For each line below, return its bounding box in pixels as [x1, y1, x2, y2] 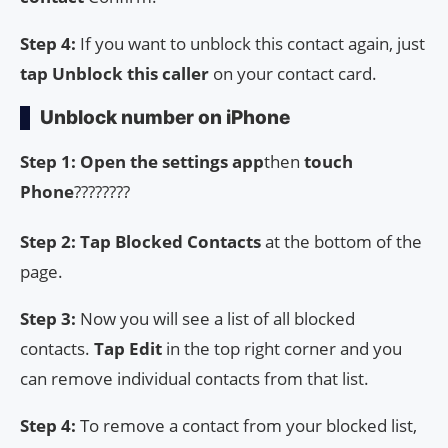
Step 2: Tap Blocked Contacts [20, 229, 261, 253]
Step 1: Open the [20, 149, 158, 173]
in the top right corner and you [162, 336, 402, 360]
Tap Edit [94, 336, 162, 360]
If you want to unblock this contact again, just [80, 31, 425, 55]
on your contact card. [209, 61, 377, 85]
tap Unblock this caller [20, 61, 209, 85]
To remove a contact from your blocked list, [80, 413, 417, 437]
